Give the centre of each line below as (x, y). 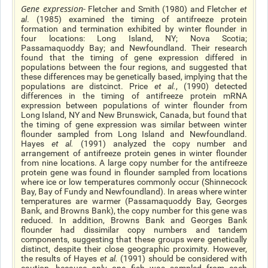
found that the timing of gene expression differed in (134, 57)
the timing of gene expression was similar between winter (134, 124)
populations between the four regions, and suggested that (134, 67)
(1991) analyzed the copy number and (160, 144)
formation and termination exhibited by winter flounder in (134, 29)
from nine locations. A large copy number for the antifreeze (134, 163)
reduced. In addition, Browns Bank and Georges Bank (134, 220)
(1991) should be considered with (183, 258)
